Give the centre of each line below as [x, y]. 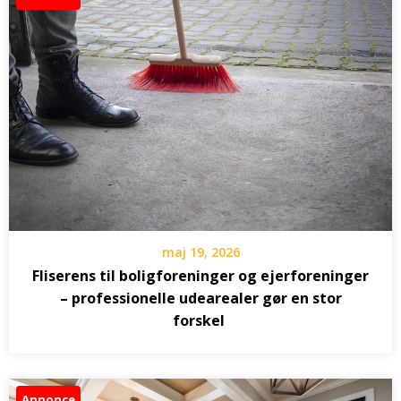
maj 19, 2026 [200, 252]
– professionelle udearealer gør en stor [200, 298]
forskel [200, 320]
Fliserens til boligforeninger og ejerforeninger [200, 275]
